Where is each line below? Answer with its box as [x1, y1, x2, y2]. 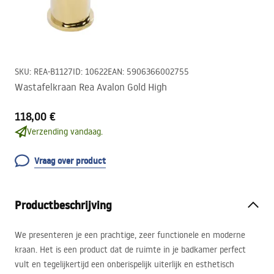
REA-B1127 [34, 66, 73, 77]
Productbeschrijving [15, 198, 112, 213]
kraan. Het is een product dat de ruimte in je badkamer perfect [15, 244, 246, 255]
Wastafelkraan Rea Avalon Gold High [15, 81, 167, 93]
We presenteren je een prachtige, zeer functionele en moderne [15, 229, 245, 240]
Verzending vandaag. [27, 126, 103, 137]
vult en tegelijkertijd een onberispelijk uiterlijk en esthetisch [15, 259, 234, 270]
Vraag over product [34, 155, 106, 167]
